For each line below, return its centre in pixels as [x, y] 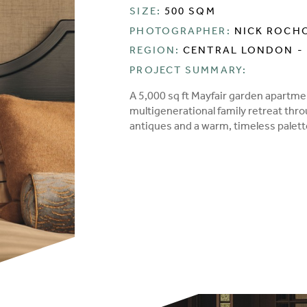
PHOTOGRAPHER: [180, 32]
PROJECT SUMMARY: [188, 71]
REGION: [155, 52]
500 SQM [190, 13]
